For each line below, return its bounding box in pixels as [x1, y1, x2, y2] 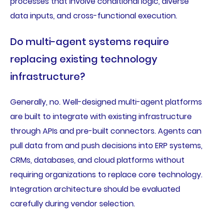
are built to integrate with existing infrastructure [10, 111, 192, 123]
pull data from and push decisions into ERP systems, [10, 140, 202, 152]
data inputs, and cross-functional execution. [10, 10, 177, 22]
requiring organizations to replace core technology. [10, 169, 202, 181]
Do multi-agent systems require [10, 35, 169, 49]
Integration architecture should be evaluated [10, 184, 180, 195]
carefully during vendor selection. [10, 198, 135, 210]
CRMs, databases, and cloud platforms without [10, 155, 185, 166]
